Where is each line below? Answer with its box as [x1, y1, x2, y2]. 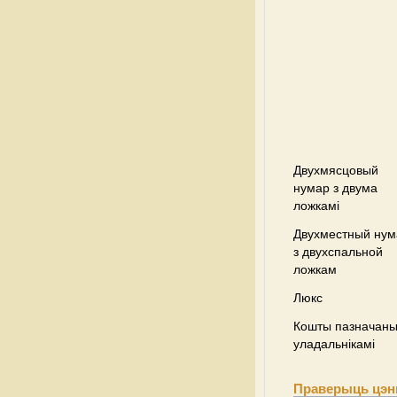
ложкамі [293, 198, 339, 213]
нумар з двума [293, 181, 378, 195]
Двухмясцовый [293, 163, 378, 177]
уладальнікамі [293, 337, 375, 351]
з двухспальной [293, 245, 383, 259]
